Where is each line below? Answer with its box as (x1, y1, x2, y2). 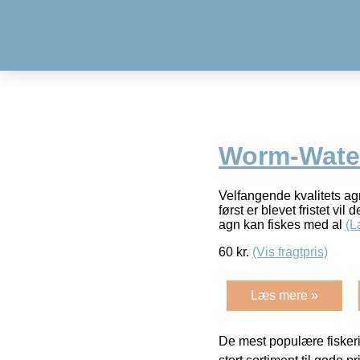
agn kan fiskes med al (219, 217, 346, 231)
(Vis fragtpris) (252, 244, 328, 259)
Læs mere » (251, 288, 318, 302)
